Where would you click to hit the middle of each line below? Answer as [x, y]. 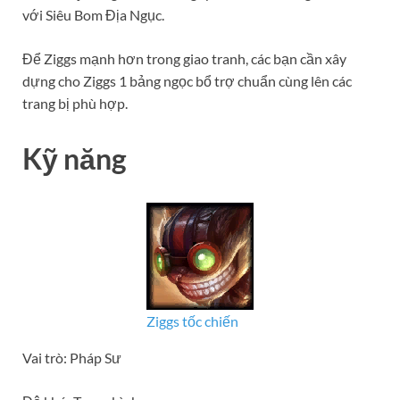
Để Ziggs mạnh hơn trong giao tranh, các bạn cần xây [184, 58]
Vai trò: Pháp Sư [72, 357]
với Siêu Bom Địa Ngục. [93, 14]
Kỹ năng [75, 158]
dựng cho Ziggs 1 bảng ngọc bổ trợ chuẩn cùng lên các [187, 80]
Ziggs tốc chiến [192, 321]
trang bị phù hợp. [75, 103]
